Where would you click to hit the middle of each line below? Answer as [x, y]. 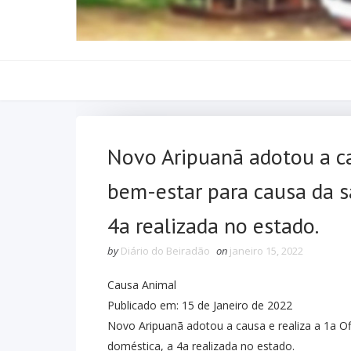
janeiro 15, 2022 [266, 250]
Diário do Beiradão [165, 250]
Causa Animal [142, 284]
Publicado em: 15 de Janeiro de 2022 [200, 305]
